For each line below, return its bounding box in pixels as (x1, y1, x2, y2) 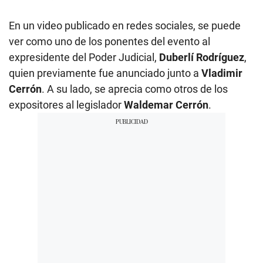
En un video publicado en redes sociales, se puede (9, 19, 241, 32)
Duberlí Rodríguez (159, 51, 244, 64)
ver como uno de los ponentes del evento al (9, 35, 210, 48)
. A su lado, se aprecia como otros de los (42, 83, 228, 96)
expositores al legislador (9, 99, 124, 112)
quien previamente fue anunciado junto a (9, 67, 201, 80)
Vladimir (201, 67, 242, 80)
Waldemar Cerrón (124, 99, 208, 112)
